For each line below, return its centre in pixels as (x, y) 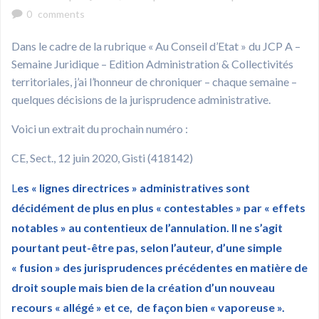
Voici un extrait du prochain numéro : (100, 128)
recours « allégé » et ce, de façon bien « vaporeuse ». (148, 307)
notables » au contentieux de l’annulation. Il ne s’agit (147, 227)
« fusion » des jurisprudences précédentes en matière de (159, 267)
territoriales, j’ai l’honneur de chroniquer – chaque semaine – (154, 81)
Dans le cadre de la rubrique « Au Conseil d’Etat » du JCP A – (156, 46)
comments (61, 14)
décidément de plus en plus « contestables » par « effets (158, 207)
